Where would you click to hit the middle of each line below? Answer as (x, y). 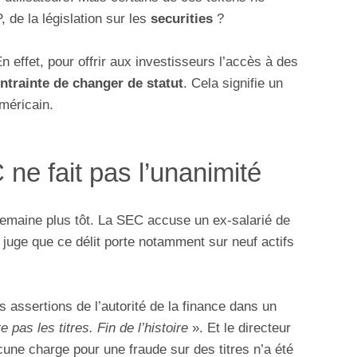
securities (182, 19)
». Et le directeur (239, 328)
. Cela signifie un (233, 84)
